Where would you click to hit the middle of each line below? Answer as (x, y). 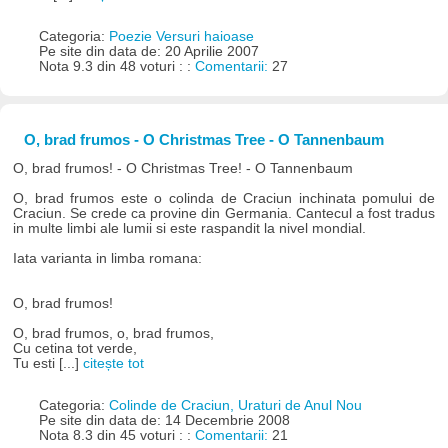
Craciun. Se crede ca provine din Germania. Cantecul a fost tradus (224, 213)
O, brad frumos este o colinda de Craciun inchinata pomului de (224, 198)
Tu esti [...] (48, 363)
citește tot (114, 363)
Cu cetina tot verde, (75, 348)
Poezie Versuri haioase (181, 36)
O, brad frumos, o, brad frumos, (114, 333)
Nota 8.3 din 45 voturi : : (116, 435)
